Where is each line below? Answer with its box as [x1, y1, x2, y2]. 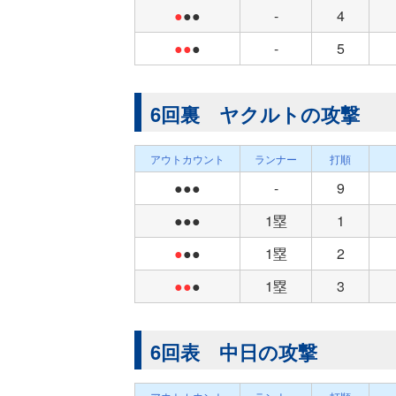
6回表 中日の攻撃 [150, 338, 317, 366]
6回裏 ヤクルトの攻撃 [150, 100, 360, 128]
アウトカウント [150, 151, 225, 166]
